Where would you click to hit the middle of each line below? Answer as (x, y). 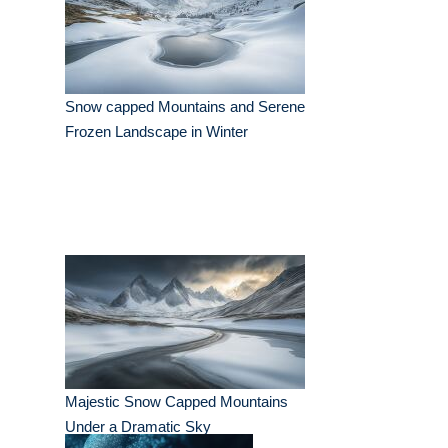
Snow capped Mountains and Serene (185, 107)
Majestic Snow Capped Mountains (176, 402)
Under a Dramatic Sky (138, 427)
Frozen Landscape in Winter (156, 132)
